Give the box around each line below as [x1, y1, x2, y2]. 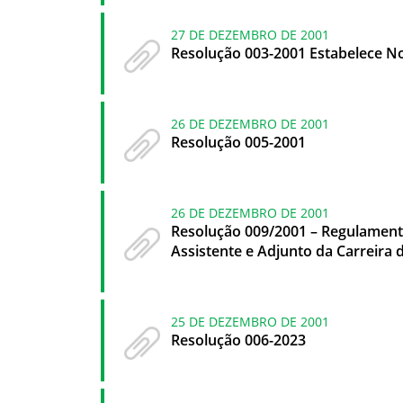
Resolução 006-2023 [171, 329, 306, 350]
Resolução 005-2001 [171, 131, 306, 152]
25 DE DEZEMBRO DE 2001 [171, 312, 329, 330]
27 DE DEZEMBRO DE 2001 [171, 25, 329, 43]
